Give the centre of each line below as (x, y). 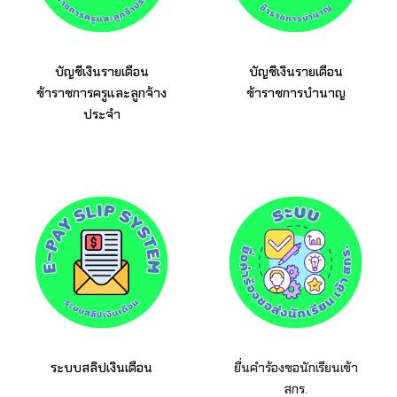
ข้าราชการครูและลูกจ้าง (101, 93)
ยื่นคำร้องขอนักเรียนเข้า (296, 368)
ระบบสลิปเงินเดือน (101, 368)
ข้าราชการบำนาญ (296, 93)
